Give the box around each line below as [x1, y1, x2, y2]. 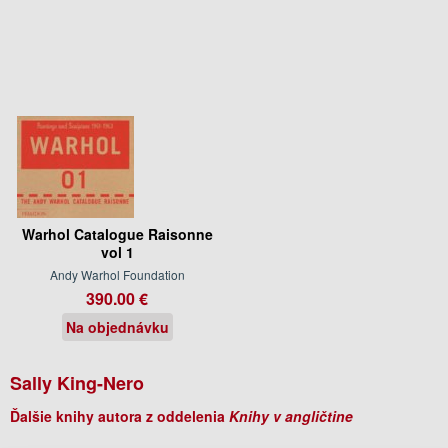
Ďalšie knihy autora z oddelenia [10, 405, 229, 426]
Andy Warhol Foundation [49, 265, 185, 283]
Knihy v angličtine [229, 405, 353, 426]
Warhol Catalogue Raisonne [21, 223, 213, 244]
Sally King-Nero [10, 369, 144, 396]
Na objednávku [65, 316, 169, 337]
